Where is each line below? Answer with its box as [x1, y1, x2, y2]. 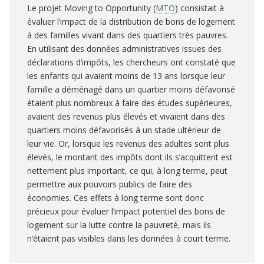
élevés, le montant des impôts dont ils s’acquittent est [27, 151, 233, 163]
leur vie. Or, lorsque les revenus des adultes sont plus [27, 138, 229, 150]
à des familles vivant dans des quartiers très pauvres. [27, 29, 228, 41]
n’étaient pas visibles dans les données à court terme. [27, 233, 233, 245]
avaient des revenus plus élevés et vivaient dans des [27, 111, 225, 123]
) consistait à [175, 2, 224, 14]
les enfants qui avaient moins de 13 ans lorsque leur [27, 70, 225, 82]
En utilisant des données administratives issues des [27, 43, 222, 55]
